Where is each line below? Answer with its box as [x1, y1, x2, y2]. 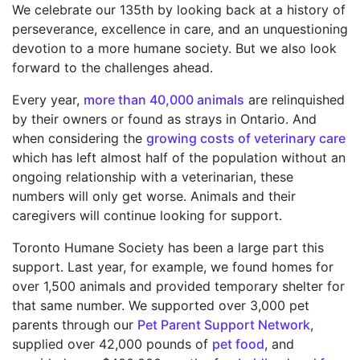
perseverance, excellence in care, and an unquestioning [12, 20, 348, 37]
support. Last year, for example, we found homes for [12, 258, 333, 275]
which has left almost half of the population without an [12, 149, 346, 166]
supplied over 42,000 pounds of [12, 335, 212, 352]
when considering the [12, 129, 146, 146]
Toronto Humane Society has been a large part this [12, 239, 324, 256]
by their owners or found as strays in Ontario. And [12, 110, 317, 127]
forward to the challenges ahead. [12, 59, 217, 76]
